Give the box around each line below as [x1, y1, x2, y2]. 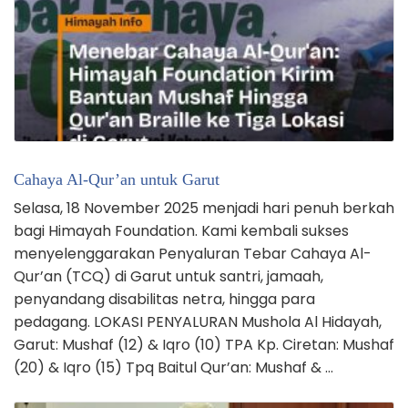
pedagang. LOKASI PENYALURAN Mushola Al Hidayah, [14, 311, 382, 332]
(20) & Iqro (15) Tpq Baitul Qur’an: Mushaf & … [14, 356, 333, 378]
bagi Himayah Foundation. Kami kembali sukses [14, 219, 349, 241]
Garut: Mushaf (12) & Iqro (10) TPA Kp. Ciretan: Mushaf [14, 333, 394, 355]
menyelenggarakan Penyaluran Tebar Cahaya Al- [14, 242, 372, 264]
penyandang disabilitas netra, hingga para [14, 288, 315, 310]
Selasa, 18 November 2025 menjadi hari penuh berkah [14, 197, 394, 219]
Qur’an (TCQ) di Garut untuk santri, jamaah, [14, 265, 323, 287]
